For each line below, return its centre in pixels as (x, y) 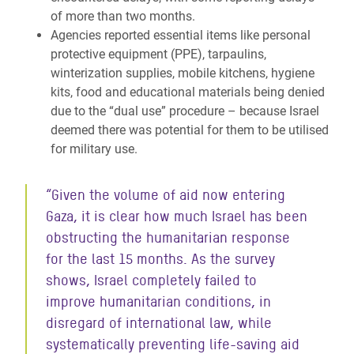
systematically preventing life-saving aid (173, 344)
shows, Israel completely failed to (151, 280)
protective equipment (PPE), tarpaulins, (158, 54)
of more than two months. (123, 16)
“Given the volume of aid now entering (166, 195)
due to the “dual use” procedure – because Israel (185, 111)
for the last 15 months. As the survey (160, 259)
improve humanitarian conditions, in (158, 301)
